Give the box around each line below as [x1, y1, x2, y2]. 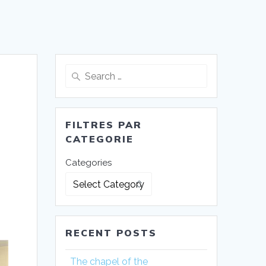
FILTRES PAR [65, 119, 142, 131]
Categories [65, 157, 112, 169]
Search [65, 65, 95, 77]
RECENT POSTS [65, 227, 157, 239]
